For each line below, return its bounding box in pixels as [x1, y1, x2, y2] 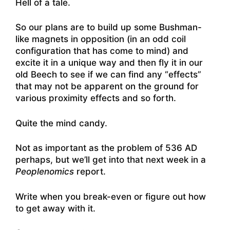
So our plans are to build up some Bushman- [15, 22, 202, 33]
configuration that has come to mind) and [15, 46, 188, 56]
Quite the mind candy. [15, 118, 107, 128]
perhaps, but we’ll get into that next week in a [15, 155, 206, 165]
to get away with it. [15, 203, 95, 214]
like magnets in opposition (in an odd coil [15, 34, 186, 45]
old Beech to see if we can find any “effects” [15, 69, 201, 80]
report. [74, 166, 106, 177]
